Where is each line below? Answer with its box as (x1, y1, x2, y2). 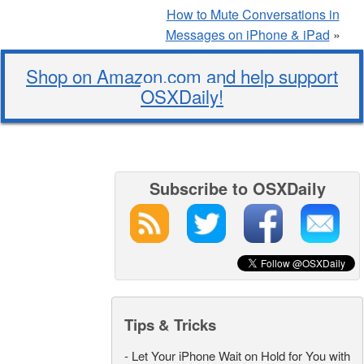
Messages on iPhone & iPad (165, 25, 330, 45)
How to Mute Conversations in (166, 5, 340, 24)
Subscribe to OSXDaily (149, 176, 326, 201)
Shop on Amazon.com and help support (26, 63, 338, 89)
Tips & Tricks (124, 314, 216, 336)
